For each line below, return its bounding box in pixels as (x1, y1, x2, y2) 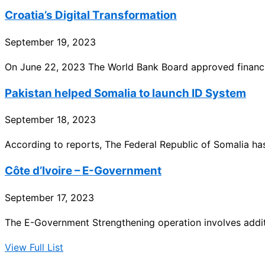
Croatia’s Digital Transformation (5, 8, 177, 22)
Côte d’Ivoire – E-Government (5, 164, 161, 177)
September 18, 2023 (5, 114, 96, 126)
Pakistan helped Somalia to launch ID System (5, 86, 246, 100)
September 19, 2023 (5, 35, 96, 48)
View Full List (5, 241, 63, 253)
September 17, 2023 (5, 191, 94, 203)
